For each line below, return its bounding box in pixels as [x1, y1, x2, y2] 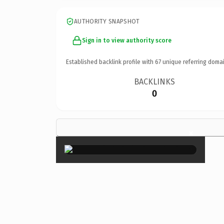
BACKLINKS [134, 76, 175, 86]
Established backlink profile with [66, 58, 155, 65]
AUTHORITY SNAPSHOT [74, 17, 140, 25]
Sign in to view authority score [82, 36, 171, 44]
